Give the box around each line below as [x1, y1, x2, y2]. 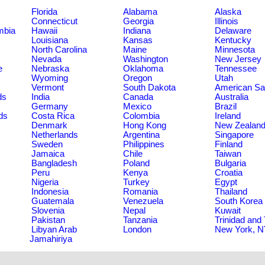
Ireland [215, 111, 241, 121]
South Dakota [123, 83, 176, 92]
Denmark [31, 121, 67, 130]
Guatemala [31, 196, 74, 206]
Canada [123, 92, 153, 102]
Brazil [215, 102, 237, 111]
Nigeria [31, 177, 59, 187]
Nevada [31, 54, 62, 64]
